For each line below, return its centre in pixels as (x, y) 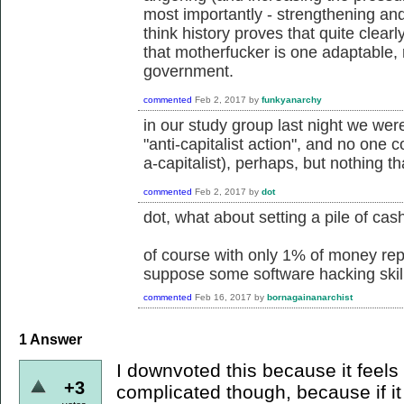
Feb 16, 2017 (223, 297)
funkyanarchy (292, 99)
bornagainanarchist (310, 297)
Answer (55, 339)
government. (188, 72)
